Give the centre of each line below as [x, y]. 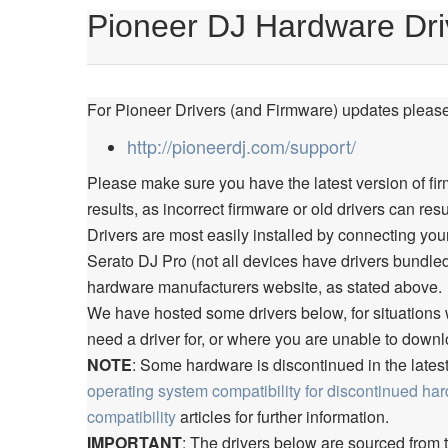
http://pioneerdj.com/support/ [241, 146]
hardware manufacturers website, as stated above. [264, 287]
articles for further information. [282, 417]
